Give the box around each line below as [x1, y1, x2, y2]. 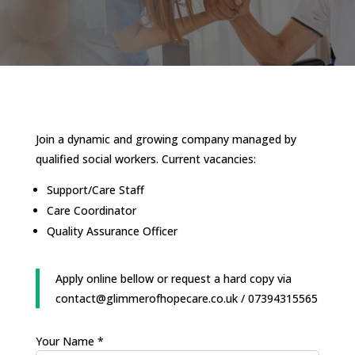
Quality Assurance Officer [46, 223, 177, 239]
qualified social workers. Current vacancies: [35, 151, 256, 166]
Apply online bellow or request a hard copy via [55, 270, 292, 286]
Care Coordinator [46, 202, 136, 218]
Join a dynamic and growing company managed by [35, 131, 296, 147]
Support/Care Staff [46, 181, 144, 197]
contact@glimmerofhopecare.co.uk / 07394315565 [55, 290, 318, 306]
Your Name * [35, 333, 104, 349]
